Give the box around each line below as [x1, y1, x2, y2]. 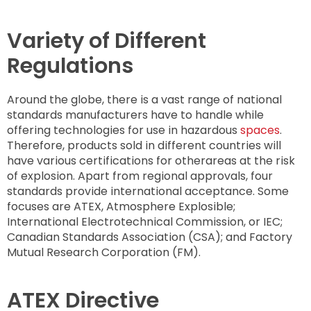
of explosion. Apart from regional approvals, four [7, 168, 273, 185]
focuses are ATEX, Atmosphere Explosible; [7, 199, 235, 215]
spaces [240, 122, 280, 139]
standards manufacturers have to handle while [7, 107, 264, 124]
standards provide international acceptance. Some [7, 183, 289, 200]
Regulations [7, 51, 133, 81]
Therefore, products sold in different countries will [7, 137, 281, 154]
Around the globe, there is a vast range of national [7, 92, 282, 108]
